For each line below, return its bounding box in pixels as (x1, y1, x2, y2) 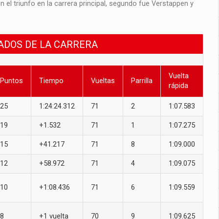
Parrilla (131, 76, 153, 85)
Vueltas (91, 76, 115, 85)
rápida (169, 81, 188, 90)
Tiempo (39, 76, 64, 85)
